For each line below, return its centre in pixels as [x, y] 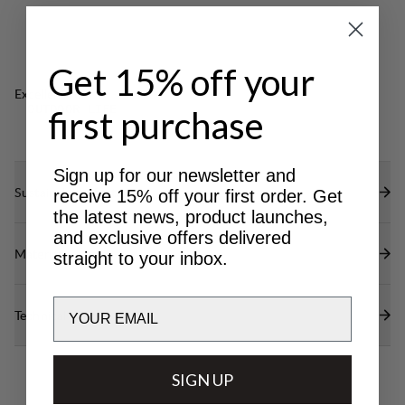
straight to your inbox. [141, 258]
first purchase [156, 125]
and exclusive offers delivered [172, 237]
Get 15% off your [181, 82]
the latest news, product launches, [191, 217]
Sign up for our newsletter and [174, 175]
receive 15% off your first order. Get [198, 196]
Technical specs [58, 315]
